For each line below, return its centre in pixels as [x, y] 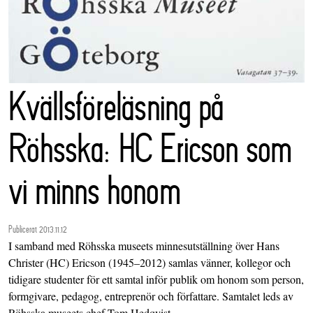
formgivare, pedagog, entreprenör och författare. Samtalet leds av [151, 296]
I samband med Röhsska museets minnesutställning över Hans [144, 246]
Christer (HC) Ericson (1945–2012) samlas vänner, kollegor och [150, 263]
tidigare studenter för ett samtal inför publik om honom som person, [156, 279]
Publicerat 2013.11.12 [38, 230]
